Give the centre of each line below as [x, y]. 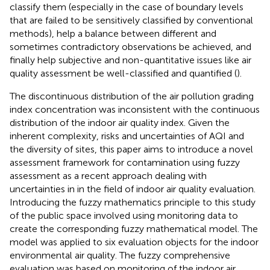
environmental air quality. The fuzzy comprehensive [120, 256]
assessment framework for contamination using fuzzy [125, 163]
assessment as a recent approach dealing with [108, 176]
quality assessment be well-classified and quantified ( [123, 74]
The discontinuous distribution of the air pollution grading [132, 96]
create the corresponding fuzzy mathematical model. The [134, 229]
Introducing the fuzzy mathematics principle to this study [133, 202]
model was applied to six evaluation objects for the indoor [134, 242]
